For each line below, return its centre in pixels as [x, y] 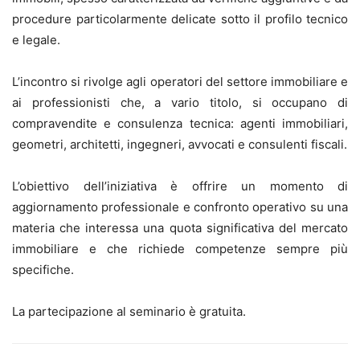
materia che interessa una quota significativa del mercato [180, 227]
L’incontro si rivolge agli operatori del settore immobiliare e [180, 81]
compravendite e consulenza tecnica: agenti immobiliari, [180, 123]
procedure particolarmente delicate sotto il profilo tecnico [180, 18]
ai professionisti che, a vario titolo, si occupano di [180, 102]
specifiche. [43, 269]
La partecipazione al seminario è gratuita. [129, 311]
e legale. [36, 39]
